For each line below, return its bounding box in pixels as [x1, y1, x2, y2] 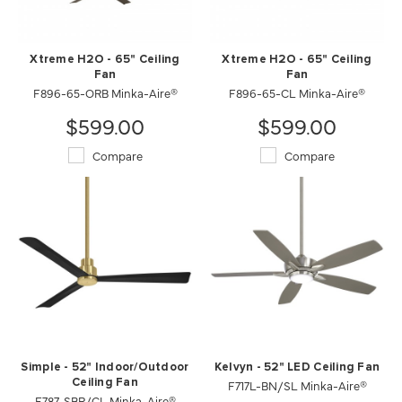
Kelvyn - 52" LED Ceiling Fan [214, 362, 380, 373]
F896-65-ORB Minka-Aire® [32, 84, 178, 100]
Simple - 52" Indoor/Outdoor [21, 362, 189, 373]
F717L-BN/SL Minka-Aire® [227, 377, 367, 393]
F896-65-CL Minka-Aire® [229, 84, 365, 100]
